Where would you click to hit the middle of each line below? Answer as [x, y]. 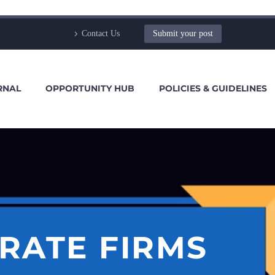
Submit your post [183, 33]
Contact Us [101, 33]
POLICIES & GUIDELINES [213, 88]
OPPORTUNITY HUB [90, 88]
